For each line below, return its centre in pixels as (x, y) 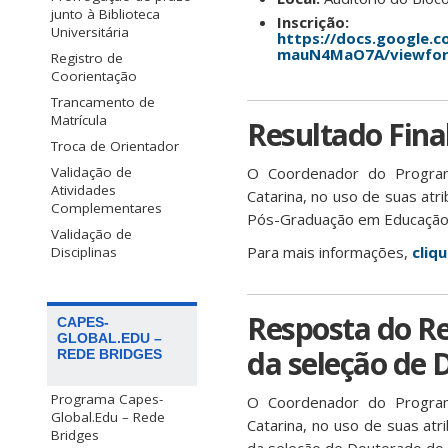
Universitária (90, 32)
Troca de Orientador (115, 146)
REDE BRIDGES (109, 353)
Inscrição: (313, 22)
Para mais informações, (329, 252)
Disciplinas (84, 252)
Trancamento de (103, 102)
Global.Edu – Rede (108, 416)
